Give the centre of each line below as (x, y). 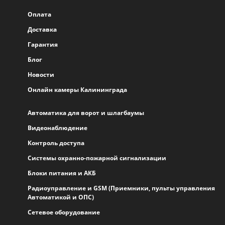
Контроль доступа (56, 143)
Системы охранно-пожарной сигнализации (97, 158)
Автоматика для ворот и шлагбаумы (86, 113)
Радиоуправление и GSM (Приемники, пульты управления (121, 188)
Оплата (39, 14)
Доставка (42, 29)
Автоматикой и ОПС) (61, 197)
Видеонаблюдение (58, 128)
